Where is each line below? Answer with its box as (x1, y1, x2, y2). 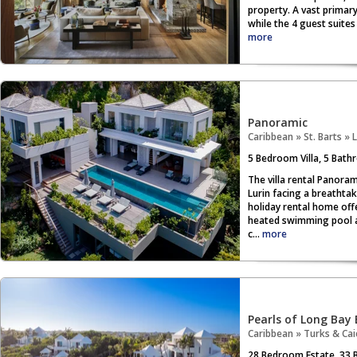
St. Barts (304, 130, 342, 143)
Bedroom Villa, (253, 151, 324, 165)
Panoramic (248, 115, 308, 130)
